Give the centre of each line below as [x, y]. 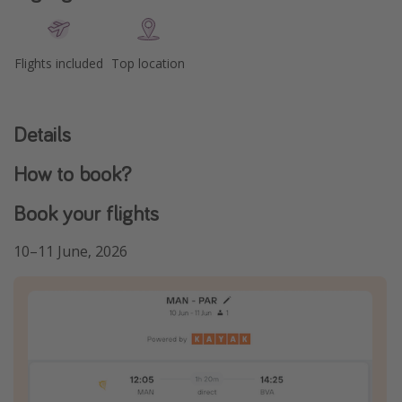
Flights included [58, 63]
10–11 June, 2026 [70, 251]
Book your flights [86, 213]
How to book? [72, 173]
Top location [148, 63]
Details [42, 134]
